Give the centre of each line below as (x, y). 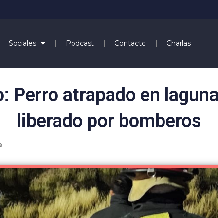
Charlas (178, 43)
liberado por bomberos (109, 121)
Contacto (130, 43)
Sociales (22, 43)
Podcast (80, 43)
